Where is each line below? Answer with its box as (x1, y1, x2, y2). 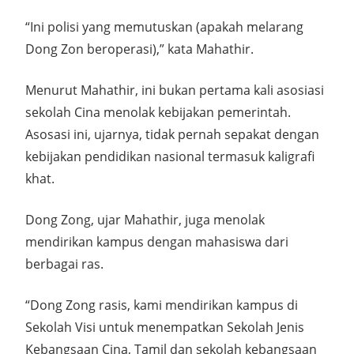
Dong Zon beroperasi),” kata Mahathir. (25, 40, 254, 58)
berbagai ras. (25, 255, 104, 273)
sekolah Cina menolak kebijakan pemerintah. (25, 104, 291, 121)
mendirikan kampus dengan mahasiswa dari (25, 233, 288, 250)
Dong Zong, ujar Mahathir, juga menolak (25, 211, 265, 228)
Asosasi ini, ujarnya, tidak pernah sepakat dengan (25, 126, 319, 143)
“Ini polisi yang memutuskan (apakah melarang (25, 18, 303, 36)
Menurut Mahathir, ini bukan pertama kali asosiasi (25, 81, 324, 99)
